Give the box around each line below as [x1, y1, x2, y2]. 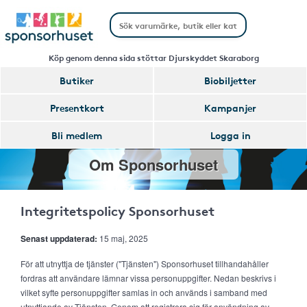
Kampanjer [204, 101, 256, 114]
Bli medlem [51, 128, 102, 142]
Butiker [60, 73, 94, 87]
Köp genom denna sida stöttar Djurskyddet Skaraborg [48, 51, 259, 63]
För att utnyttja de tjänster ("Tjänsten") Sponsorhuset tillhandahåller [21, 258, 269, 269]
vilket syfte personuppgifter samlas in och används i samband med [21, 286, 267, 298]
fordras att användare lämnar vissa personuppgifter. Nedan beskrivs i [21, 272, 276, 284]
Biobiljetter [204, 73, 256, 87]
